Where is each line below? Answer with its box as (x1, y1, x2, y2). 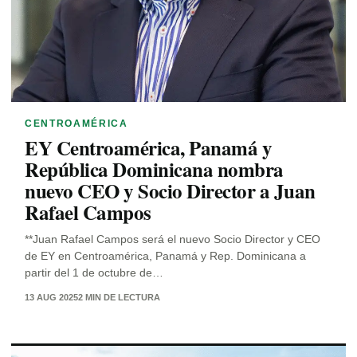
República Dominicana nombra (25, 155, 284, 185)
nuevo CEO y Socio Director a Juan (25, 176, 316, 206)
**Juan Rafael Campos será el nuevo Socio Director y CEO (25, 233, 320, 246)
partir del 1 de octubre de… (25, 266, 163, 280)
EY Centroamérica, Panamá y (25, 133, 272, 163)
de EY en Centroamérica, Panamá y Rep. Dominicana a (25, 249, 306, 263)
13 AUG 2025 (25, 292, 78, 303)
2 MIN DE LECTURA (78, 292, 160, 303)
